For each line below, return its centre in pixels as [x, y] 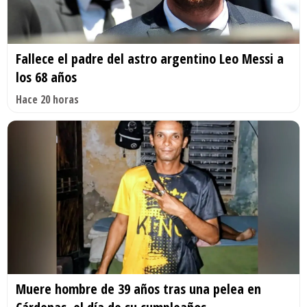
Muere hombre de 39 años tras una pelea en [138, 288]
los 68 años [46, 77]
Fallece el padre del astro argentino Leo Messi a [150, 59]
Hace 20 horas [47, 99]
